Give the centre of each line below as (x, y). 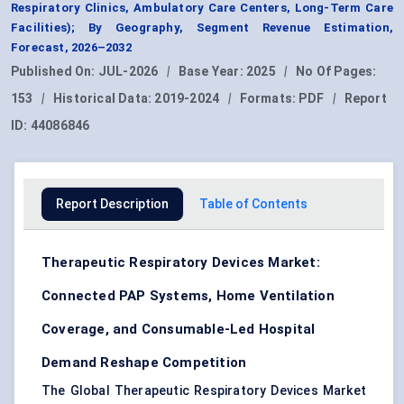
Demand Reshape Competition (144, 363)
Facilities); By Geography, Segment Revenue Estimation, (202, 28)
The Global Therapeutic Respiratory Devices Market (204, 391)
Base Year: (212, 72)
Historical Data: (104, 99)
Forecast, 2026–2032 (71, 48)
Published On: (55, 72)
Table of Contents (253, 204)
